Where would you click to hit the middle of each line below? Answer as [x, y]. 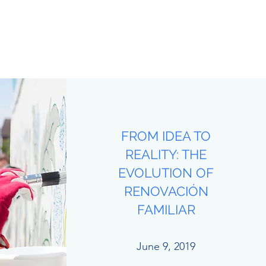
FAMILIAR [166, 210]
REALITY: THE [166, 154]
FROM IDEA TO [166, 136]
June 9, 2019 [166, 246]
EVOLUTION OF [166, 173]
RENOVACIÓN [166, 191]
